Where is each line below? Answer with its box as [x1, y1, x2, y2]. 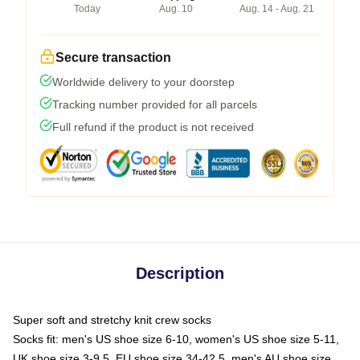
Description [136, 264, 224, 282]
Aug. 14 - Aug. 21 [239, 2, 314, 14]
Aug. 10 [158, 2, 193, 14]
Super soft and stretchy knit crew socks [13, 313, 211, 326]
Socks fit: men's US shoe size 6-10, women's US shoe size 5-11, [13, 332, 339, 346]
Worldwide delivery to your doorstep [52, 75, 235, 88]
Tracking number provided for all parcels [52, 97, 257, 111]
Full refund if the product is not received [52, 120, 254, 133]
